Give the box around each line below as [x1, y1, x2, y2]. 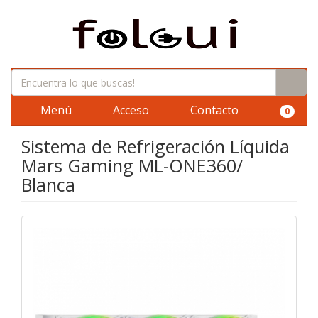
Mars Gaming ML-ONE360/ [21, 153, 243, 177]
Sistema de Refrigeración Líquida [21, 134, 290, 158]
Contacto [187, 102, 238, 118]
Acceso [110, 102, 149, 118]
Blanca [21, 172, 75, 197]
